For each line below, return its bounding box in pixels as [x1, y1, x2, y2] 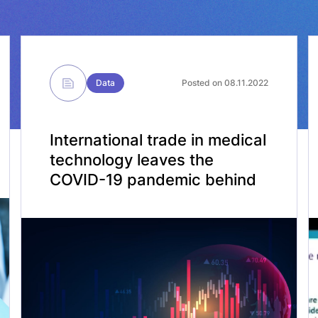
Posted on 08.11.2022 [181, 77, 268, 88]
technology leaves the [49, 150, 214, 169]
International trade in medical [49, 131, 266, 149]
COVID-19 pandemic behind [49, 170, 256, 189]
